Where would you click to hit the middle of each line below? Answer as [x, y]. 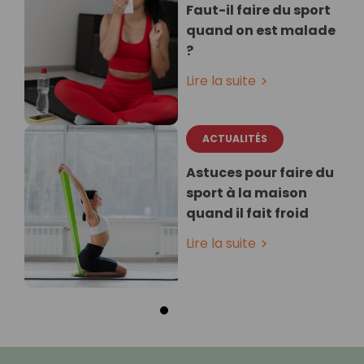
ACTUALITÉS [235, 139]
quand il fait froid [247, 214]
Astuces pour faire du [260, 173]
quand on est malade [261, 31]
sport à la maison [247, 193]
